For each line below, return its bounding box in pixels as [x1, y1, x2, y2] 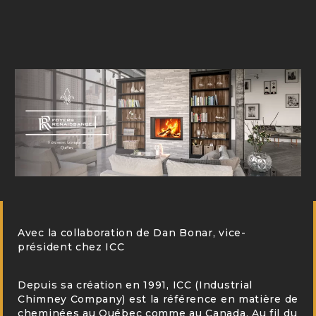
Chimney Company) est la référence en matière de [18, 292, 298, 305]
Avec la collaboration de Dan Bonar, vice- [18, 226, 246, 239]
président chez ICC [18, 240, 125, 253]
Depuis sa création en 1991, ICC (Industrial [18, 278, 253, 291]
